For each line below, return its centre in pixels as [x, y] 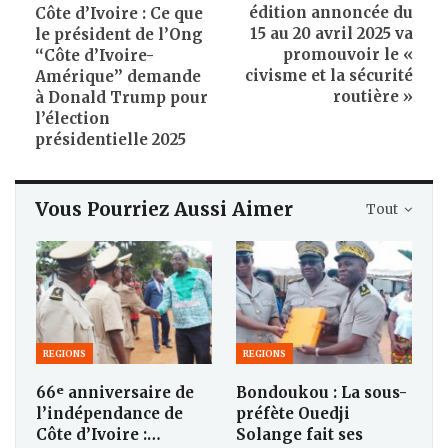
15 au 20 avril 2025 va [331, 34]
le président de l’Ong [119, 35]
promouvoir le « [348, 55]
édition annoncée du [331, 13]
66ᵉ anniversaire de [115, 393]
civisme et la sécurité [329, 76]
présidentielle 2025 [110, 140]
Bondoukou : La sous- [321, 393]
